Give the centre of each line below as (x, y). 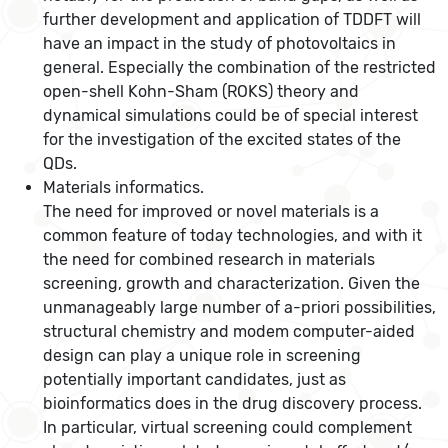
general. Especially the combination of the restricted (240, 68)
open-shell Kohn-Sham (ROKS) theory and (201, 92)
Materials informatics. (124, 188)
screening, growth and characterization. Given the (232, 284)
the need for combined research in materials (209, 260)
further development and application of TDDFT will (232, 20)
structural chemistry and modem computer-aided (229, 332)
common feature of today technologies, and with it (233, 236)
